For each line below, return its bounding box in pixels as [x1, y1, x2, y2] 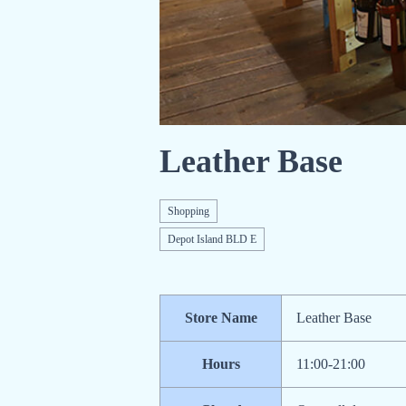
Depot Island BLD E [168, 232, 256, 246]
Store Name [184, 309, 257, 325]
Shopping [168, 204, 209, 217]
